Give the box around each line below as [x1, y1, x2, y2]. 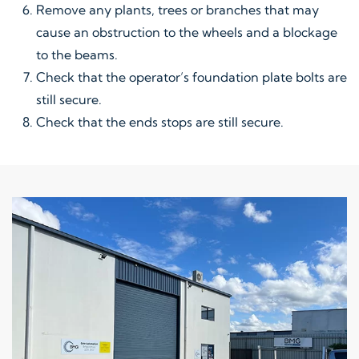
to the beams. [36, 46, 118, 63]
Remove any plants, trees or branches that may [36, 2, 319, 18]
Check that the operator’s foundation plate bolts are [36, 69, 347, 85]
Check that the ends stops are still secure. [36, 114, 284, 130]
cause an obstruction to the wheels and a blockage [36, 24, 337, 40]
